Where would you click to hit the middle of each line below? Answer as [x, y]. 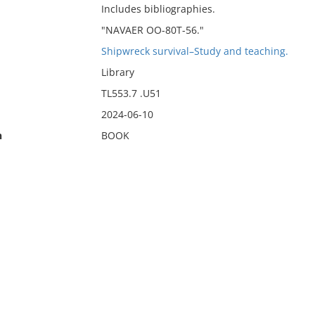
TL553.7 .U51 [131, 93]
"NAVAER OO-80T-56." [152, 30]
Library [117, 72]
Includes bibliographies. [158, 9]
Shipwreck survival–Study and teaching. [194, 51]
